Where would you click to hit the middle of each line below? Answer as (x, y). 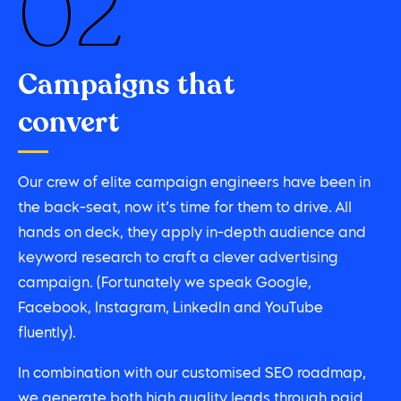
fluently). (47, 334)
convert (69, 123)
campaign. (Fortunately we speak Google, (165, 284)
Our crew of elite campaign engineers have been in (194, 184)
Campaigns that (127, 85)
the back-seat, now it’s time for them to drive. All (185, 209)
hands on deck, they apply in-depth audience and (192, 234)
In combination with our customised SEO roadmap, (192, 374)
